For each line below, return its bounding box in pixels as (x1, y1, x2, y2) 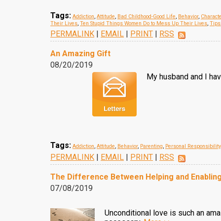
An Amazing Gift (50, 49, 110, 58)
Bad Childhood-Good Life (117, 13, 176, 20)
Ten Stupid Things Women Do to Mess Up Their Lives (80, 20, 207, 27)
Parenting (140, 143, 163, 149)
